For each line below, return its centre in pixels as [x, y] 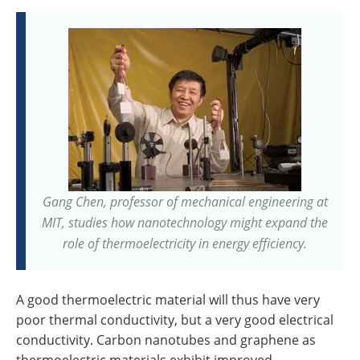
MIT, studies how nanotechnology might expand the [185, 222]
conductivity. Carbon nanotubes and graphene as [166, 340]
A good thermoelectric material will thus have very [168, 300]
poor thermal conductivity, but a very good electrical [175, 320]
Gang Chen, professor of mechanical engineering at [185, 201]
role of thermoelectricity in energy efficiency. [185, 243]
